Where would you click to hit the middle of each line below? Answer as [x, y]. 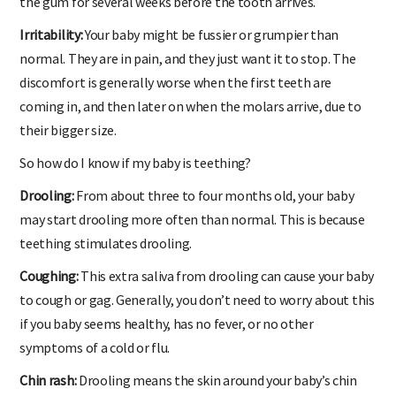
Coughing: [49, 289]
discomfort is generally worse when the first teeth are [176, 95]
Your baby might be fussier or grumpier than [211, 47]
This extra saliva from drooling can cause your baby [226, 289]
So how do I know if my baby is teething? [135, 175]
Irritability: [51, 47]
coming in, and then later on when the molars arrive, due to [190, 119]
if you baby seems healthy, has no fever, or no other [167, 336]
